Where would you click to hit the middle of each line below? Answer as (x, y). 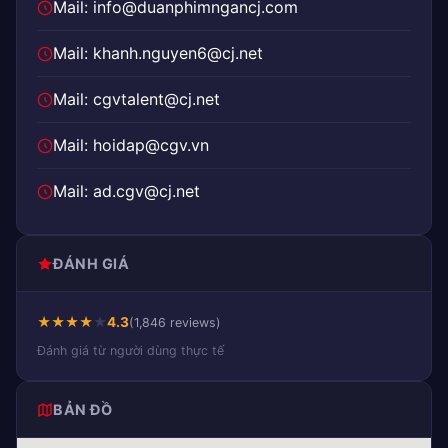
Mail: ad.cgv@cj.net (126, 191)
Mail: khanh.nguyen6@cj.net (158, 53)
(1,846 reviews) (175, 322)
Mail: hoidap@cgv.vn (131, 145)
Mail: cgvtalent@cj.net (136, 99)
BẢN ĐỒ (82, 409)
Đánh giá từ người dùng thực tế (130, 350)
